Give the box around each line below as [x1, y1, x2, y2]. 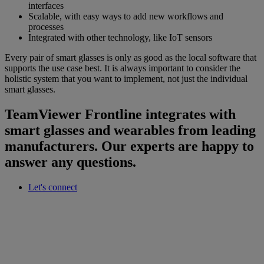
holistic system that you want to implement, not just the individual [5, 74, 247, 84]
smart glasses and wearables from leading [5, 122, 256, 138]
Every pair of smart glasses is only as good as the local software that [5, 52, 256, 63]
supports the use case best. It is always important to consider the [5, 63, 240, 74]
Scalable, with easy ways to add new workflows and [28, 11, 223, 22]
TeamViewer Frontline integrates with [5, 106, 236, 122]
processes [28, 22, 64, 32]
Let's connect [28, 181, 77, 192]
